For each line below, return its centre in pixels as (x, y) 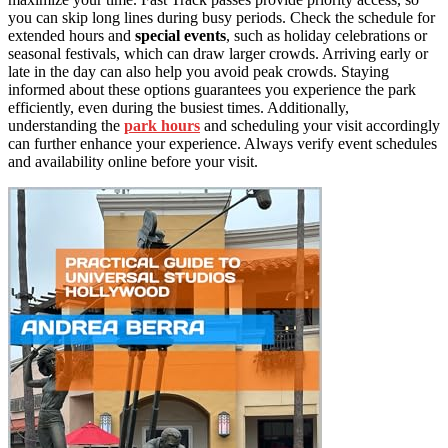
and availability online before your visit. (133, 162)
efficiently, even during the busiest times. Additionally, (178, 108)
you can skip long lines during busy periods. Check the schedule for (221, 18)
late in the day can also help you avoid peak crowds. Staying (198, 72)
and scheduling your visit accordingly (320, 126)
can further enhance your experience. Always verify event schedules (222, 144)
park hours (162, 126)
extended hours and (71, 36)
